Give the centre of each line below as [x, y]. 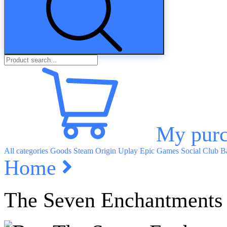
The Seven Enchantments [113, 200]
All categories [26, 151]
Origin [106, 151]
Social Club [200, 151]
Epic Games [159, 151]
